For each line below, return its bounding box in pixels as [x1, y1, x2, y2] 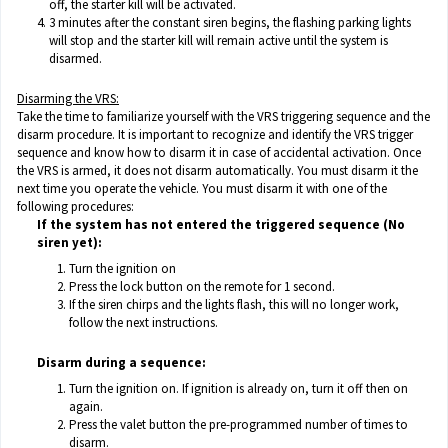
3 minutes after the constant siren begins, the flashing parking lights [49, 14, 411, 32]
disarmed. [49, 50, 102, 68]
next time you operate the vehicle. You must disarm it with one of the [17, 180, 387, 198]
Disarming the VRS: [17, 90, 119, 108]
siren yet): [37, 234, 102, 252]
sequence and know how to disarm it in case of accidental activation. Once [17, 144, 421, 162]
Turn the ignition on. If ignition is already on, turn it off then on [69, 380, 408, 398]
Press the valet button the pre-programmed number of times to [69, 416, 408, 434]
